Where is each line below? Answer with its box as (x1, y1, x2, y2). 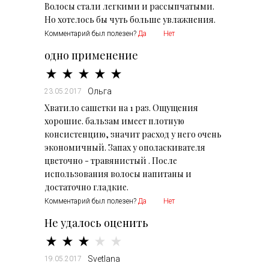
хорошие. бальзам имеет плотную (44, 115, 184, 127)
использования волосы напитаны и (44, 168, 192, 180)
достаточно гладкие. (44, 181, 128, 193)
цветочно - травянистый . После (44, 155, 177, 166)
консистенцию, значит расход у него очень (44, 128, 222, 140)
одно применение (44, 48, 138, 62)
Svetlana (88, 254, 120, 264)
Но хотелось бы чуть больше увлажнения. (44, 14, 216, 25)
